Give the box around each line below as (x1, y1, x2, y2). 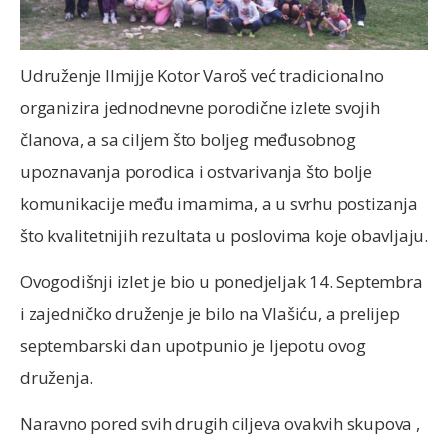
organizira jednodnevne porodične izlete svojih (20, 95, 380, 119)
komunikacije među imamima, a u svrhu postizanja (20, 191, 418, 215)
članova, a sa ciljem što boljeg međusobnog (20, 127, 356, 151)
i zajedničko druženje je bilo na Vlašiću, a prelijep (20, 302, 400, 326)
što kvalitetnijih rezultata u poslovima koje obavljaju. (20, 223, 428, 247)
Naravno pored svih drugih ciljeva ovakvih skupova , (20, 412, 420, 436)
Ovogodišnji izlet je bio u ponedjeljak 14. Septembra (20, 270, 423, 294)
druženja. (20, 366, 94, 390)
